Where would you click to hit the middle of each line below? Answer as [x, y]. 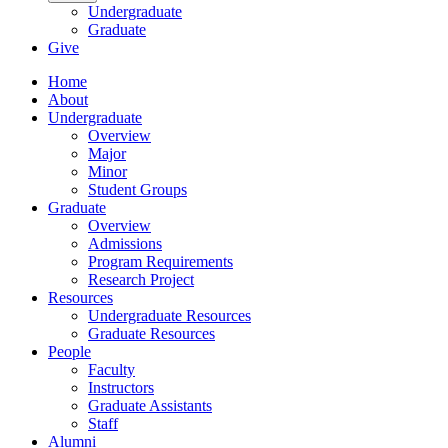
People [69, 352]
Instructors [121, 388]
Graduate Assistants [150, 406]
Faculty [111, 370]
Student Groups [137, 190]
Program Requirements [160, 262]
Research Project [141, 280]
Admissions [125, 244]
